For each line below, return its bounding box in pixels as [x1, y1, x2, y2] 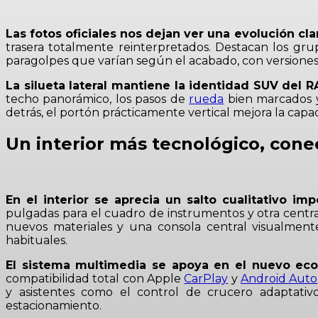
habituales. [6, 233, 67, 247]
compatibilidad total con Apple [6, 271, 185, 285]
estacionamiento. [6, 298, 102, 312]
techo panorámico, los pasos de [6, 92, 190, 106]
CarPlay [184, 271, 229, 285]
